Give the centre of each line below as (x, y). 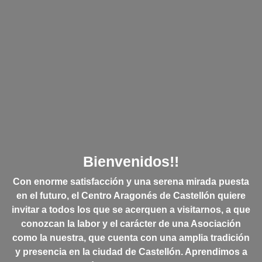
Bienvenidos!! (131, 161)
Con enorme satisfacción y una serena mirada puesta (131, 181)
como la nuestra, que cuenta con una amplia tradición (131, 237)
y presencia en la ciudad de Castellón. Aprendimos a (131, 251)
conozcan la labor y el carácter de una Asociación (131, 223)
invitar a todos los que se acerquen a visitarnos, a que (131, 209)
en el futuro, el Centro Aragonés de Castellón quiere (131, 195)
